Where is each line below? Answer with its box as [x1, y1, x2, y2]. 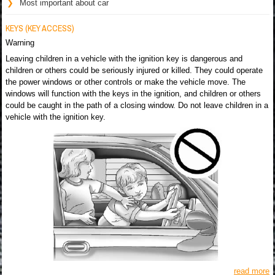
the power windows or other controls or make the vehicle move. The [6, 77, 246, 87]
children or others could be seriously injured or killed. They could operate [6, 66, 263, 75]
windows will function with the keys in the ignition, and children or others [6, 89, 261, 98]
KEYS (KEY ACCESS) [6, 23, 74, 34]
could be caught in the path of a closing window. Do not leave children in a [6, 101, 268, 110]
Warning [6, 38, 34, 47]
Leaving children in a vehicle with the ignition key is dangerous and [6, 54, 242, 63]
